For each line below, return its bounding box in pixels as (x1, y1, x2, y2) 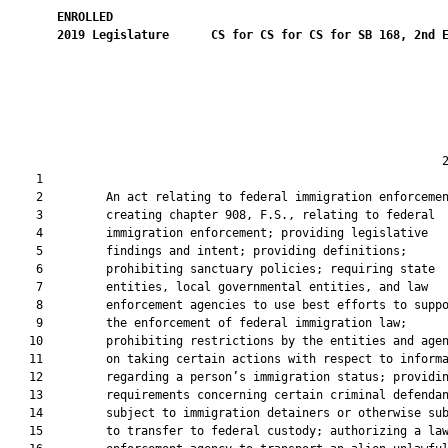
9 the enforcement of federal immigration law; (8, 316, 407, 330)
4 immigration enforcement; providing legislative (8, 226, 428, 240)
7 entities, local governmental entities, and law (8, 280, 428, 294)
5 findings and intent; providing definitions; (8, 244, 407, 258)
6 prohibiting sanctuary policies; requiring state (8, 262, 435, 276)
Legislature (92, 28, 169, 42)
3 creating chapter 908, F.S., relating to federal (8, 208, 435, 222)
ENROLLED (57, 10, 113, 24)
